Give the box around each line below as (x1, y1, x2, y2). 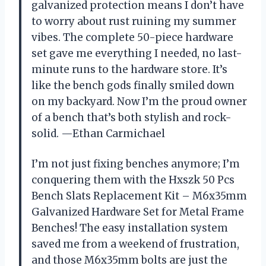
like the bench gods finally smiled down (31, 79, 235, 93)
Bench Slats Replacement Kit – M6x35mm (31, 189, 247, 203)
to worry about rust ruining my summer (31, 15, 236, 28)
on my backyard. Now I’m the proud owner (31, 95, 247, 109)
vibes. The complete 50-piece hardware (31, 31, 233, 45)
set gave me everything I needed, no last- (31, 47, 242, 61)
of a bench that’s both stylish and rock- (31, 111, 232, 125)
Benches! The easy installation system (31, 221, 228, 235)
